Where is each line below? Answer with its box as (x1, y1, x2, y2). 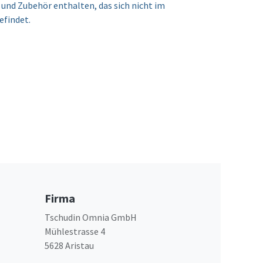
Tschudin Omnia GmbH (45, 211, 137, 223)
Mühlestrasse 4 (45, 225, 105, 237)
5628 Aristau (45, 239, 94, 251)
